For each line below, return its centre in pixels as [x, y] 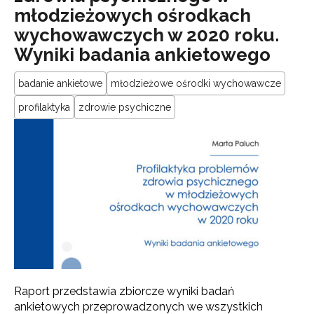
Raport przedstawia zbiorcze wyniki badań [124, 291]
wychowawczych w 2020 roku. [146, 35]
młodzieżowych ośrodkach [132, 15]
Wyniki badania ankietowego [142, 54]
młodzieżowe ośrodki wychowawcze [196, 83]
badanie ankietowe [60, 83]
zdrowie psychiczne [125, 107]
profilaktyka [44, 107]
